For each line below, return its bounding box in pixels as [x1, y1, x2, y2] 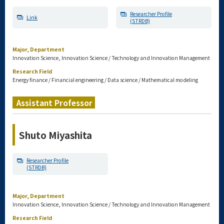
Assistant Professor [16, 97, 92, 108]
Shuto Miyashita [19, 128, 92, 141]
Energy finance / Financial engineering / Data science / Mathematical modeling [12, 76, 198, 83]
